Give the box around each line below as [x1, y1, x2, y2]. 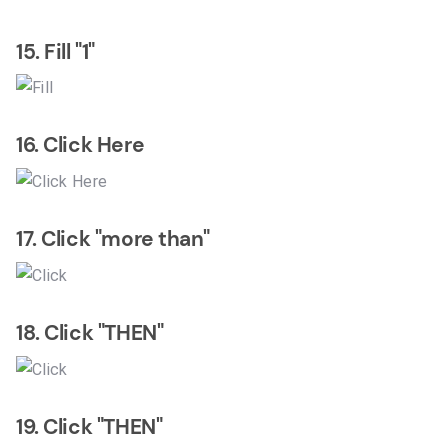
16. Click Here [16, 131, 145, 160]
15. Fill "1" [16, 37, 95, 66]
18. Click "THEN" [16, 319, 164, 348]
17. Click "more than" [16, 225, 210, 254]
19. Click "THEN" [16, 412, 163, 441]
